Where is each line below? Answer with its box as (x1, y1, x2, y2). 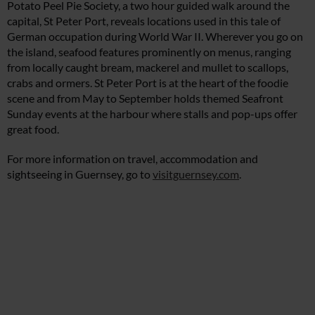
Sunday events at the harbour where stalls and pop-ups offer (7, 107, 297, 121)
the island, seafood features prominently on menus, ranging (7, 45, 291, 59)
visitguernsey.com (153, 167, 239, 181)
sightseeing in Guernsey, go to (7, 167, 153, 181)
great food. (7, 122, 59, 136)
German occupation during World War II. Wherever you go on (7, 30, 303, 44)
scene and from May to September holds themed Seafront (7, 91, 283, 105)
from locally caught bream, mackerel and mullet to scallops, (7, 60, 288, 75)
